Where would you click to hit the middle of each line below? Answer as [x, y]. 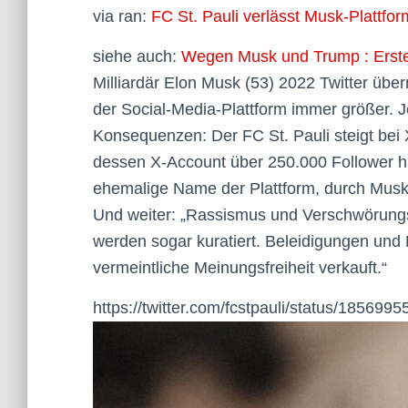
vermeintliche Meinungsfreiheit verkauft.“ [240, 268]
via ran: [122, 16]
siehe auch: [137, 56]
